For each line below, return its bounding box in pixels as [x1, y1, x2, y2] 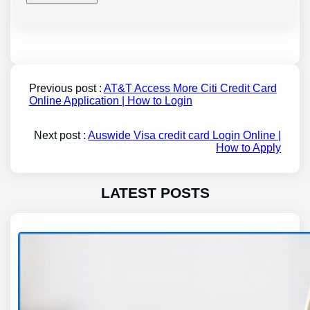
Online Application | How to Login [28, 95, 192, 107]
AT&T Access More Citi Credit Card [103, 82, 277, 95]
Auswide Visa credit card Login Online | [88, 129, 282, 142]
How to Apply [216, 142, 282, 154]
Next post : [34, 129, 89, 142]
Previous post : [28, 82, 104, 95]
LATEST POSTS [100, 185, 210, 201]
